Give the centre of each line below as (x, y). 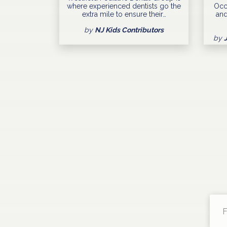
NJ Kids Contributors (129, 30)
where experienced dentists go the (124, 6)
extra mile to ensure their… (124, 14)
